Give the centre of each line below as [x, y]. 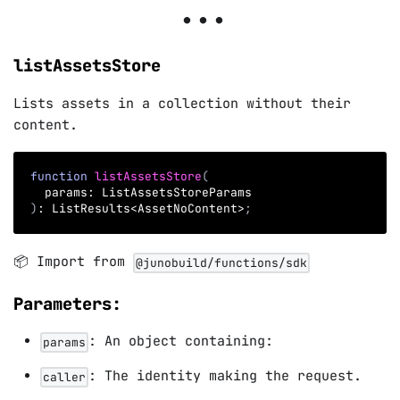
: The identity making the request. [225, 376]
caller [64, 377]
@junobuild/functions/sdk [221, 262]
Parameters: [67, 304]
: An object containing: [181, 342]
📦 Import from [73, 262]
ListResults [87, 209]
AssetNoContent [187, 209]
